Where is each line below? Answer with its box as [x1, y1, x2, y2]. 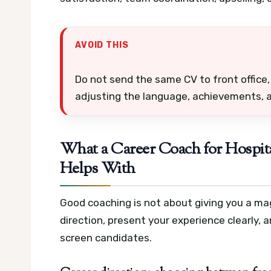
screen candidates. [60, 232, 152, 244]
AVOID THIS [75, 40, 129, 50]
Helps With [60, 157, 135, 181]
